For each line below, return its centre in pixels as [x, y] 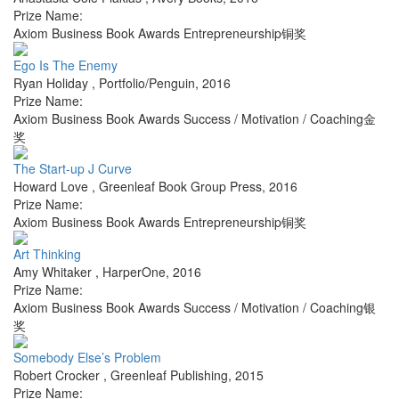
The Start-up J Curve [73, 169]
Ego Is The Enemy [65, 65]
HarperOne [134, 272]
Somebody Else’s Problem [87, 358]
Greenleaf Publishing [169, 375]
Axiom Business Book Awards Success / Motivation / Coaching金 [195, 119]
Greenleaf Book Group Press [180, 187]
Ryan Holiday [53, 83]
